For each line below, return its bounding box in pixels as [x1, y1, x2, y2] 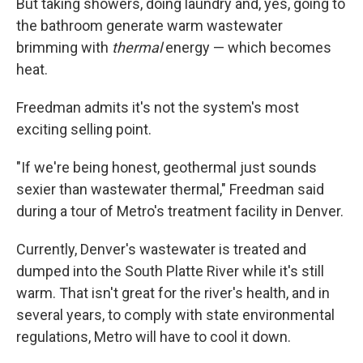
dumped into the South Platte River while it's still [16, 263, 324, 280]
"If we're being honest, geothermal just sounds [16, 159, 317, 177]
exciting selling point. [16, 121, 152, 139]
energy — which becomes [162, 39, 331, 57]
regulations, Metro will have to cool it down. [16, 328, 291, 346]
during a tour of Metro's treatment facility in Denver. [16, 203, 344, 220]
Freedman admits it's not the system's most [16, 99, 299, 117]
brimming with [16, 39, 112, 57]
